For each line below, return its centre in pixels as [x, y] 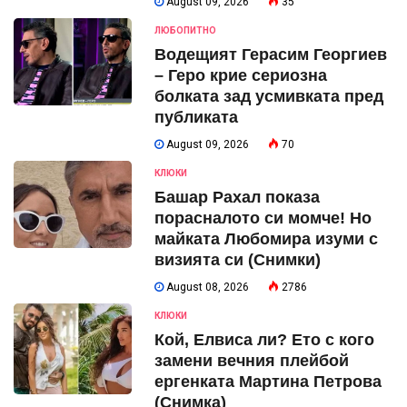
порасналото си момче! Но [263, 218]
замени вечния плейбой [252, 361]
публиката [196, 118]
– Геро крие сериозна [241, 76]
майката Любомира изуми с [266, 239]
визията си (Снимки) [238, 260]
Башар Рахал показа [237, 198]
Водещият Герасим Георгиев [271, 55]
